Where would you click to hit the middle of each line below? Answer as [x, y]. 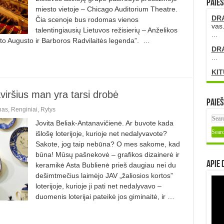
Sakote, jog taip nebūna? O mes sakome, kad [107, 144]
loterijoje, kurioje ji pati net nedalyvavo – [98, 186]
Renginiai [24, 109]
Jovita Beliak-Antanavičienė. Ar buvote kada [104, 123]
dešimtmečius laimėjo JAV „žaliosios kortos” [104, 175]
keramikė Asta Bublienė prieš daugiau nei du [105, 165]
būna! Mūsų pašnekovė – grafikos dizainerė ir [107, 154]
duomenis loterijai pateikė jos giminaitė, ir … [105, 196]
